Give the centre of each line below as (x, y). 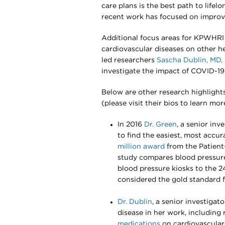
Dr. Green (160, 125)
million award (141, 147)
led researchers (129, 60)
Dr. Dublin (135, 202)
